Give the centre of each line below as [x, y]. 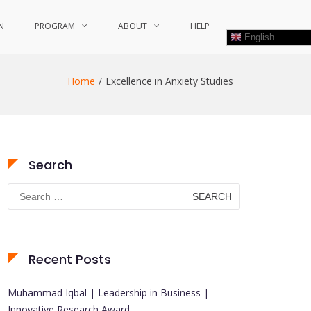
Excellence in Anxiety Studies [169, 81]
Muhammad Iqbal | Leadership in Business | [108, 293]
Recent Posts [70, 259]
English [258, 37]
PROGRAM [55, 26]
